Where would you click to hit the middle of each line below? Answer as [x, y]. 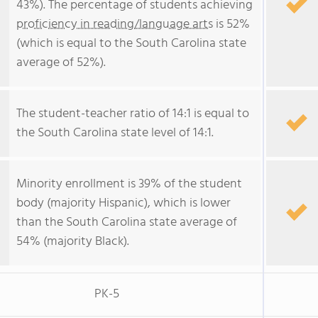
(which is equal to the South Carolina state [131, 44]
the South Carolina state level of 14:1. [115, 133]
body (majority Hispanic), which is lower [124, 203]
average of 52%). [61, 63]
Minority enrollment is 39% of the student [129, 184]
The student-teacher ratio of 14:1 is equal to [133, 114]
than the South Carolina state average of [127, 223]
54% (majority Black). [73, 242]
